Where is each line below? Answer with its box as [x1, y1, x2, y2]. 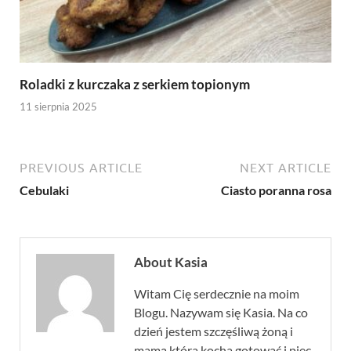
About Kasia [134, 254, 208, 271]
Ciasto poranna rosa [221, 183, 331, 198]
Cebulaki [20, 183, 69, 198]
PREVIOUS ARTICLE [20, 161, 143, 175]
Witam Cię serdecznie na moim [134, 286, 299, 302]
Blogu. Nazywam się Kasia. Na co [134, 305, 308, 320]
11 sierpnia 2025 [20, 100, 97, 114]
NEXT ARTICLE [240, 161, 331, 175]
